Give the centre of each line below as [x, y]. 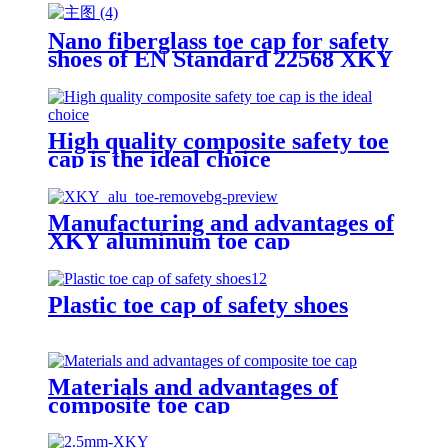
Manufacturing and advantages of [221, 222]
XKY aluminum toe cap [169, 240]
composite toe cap [139, 404]
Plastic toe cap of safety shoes [198, 304]
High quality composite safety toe [218, 140]
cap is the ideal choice [159, 158]
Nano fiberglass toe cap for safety [218, 40]
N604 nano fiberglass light [181, 76]
